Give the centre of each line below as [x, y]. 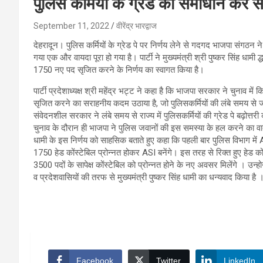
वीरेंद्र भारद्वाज [136, 26]
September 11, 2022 [71, 26]
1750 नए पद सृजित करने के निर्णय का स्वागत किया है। [119, 70]
